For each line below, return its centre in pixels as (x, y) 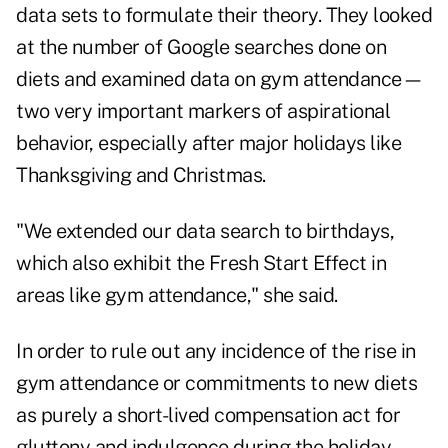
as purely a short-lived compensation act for (208, 415)
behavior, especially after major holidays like (208, 143)
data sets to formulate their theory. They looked (224, 15)
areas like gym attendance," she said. (177, 295)
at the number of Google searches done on (201, 47)
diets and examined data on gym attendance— (219, 79)
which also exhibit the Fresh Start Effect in (201, 263)
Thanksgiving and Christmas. (141, 175)
